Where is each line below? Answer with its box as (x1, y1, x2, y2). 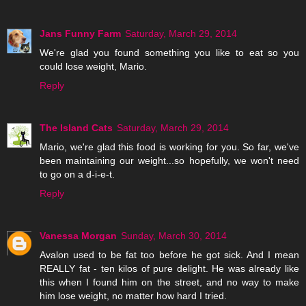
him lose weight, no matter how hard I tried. (40, 290, 227, 302)
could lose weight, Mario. (40, 61, 147, 72)
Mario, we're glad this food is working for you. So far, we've (40, 141, 299, 153)
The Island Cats (40, 122, 113, 134)
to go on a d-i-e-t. (40, 169, 115, 180)
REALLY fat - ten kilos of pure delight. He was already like (40, 263, 299, 275)
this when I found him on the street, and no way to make (40, 277, 299, 288)
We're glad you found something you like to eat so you (40, 47, 299, 59)
